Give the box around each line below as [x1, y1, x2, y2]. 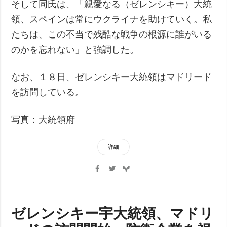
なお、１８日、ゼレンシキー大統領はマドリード [11, 71, 212, 82]
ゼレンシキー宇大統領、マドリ [11, 203, 214, 222]
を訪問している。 [11, 87, 85, 97]
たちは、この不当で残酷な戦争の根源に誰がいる [11, 29, 212, 40]
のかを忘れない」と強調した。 [11, 44, 139, 55]
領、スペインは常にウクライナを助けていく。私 [11, 14, 212, 24]
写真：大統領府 [11, 114, 75, 125]
